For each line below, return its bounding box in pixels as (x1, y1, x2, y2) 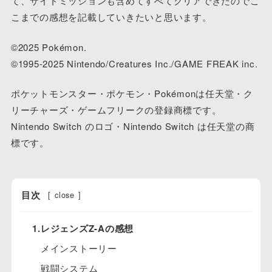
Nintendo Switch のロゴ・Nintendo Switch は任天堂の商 (10, 120, 255, 132)
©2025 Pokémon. (10, 40, 87, 53)
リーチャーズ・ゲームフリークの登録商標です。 (10, 103, 222, 116)
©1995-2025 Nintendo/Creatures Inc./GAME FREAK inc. (10, 56, 258, 70)
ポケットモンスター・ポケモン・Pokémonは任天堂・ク (10, 87, 253, 100)
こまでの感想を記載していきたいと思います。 (10, 10, 212, 23)
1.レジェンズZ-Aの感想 (32, 222, 134, 235)
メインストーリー (40, 242, 117, 254)
